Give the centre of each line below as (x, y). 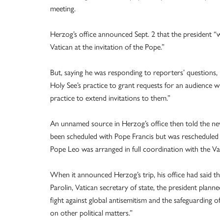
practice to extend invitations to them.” (110, 98)
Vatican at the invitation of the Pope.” (107, 47)
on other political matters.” (91, 213)
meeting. (63, 9)
